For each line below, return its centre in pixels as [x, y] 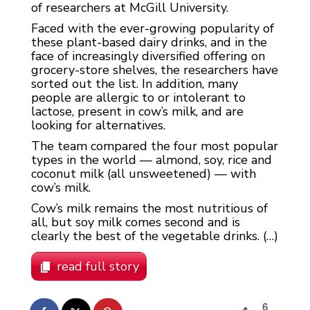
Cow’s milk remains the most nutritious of [149, 209]
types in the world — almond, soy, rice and [152, 160]
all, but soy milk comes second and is [136, 222]
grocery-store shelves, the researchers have [155, 70]
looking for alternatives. [98, 126]
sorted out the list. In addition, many [135, 84]
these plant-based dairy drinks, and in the [149, 43]
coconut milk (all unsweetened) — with [144, 174]
